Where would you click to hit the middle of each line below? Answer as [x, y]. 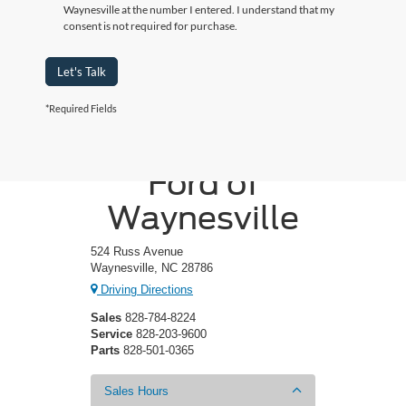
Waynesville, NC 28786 [152, 267]
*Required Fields [81, 108]
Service [111, 334]
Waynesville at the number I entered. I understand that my [199, 9]
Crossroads [203, 148]
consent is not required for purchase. [150, 25]
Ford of [203, 183]
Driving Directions [145, 290]
